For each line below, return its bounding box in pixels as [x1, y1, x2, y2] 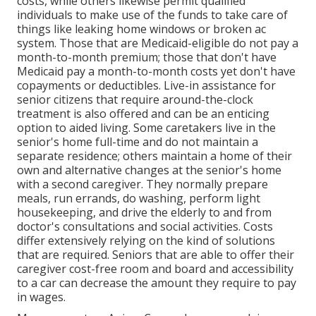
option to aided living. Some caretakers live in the [17, 119, 276, 135]
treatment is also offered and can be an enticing [17, 105, 269, 121]
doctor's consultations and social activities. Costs [17, 218, 273, 234]
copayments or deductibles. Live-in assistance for [17, 77, 276, 93]
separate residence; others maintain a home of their [17, 147, 292, 164]
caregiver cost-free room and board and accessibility [17, 260, 293, 276]
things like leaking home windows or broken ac [17, 20, 266, 37]
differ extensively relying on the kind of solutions [17, 232, 275, 248]
